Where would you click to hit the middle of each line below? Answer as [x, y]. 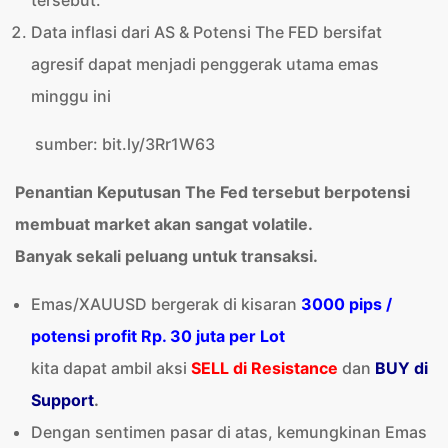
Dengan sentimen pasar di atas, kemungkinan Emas [229, 432]
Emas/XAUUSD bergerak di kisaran [166, 304]
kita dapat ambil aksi [111, 368]
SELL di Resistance [264, 368]
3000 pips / [346, 304]
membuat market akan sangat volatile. [164, 224]
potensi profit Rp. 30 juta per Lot [158, 336]
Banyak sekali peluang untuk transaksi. [166, 256]
